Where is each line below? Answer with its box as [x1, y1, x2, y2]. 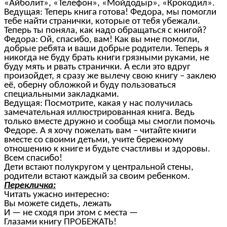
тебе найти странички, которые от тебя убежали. [4, 17, 200, 27]
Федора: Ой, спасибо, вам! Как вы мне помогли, [4, 35, 200, 45]
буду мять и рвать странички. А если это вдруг [4, 62, 191, 72]
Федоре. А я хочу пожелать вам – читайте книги [4, 126, 196, 136]
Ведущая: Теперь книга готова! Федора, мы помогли [4, 8, 216, 18]
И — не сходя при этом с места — [4, 208, 138, 218]
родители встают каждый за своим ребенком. [4, 172, 190, 182]
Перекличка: [4, 181, 56, 191]
